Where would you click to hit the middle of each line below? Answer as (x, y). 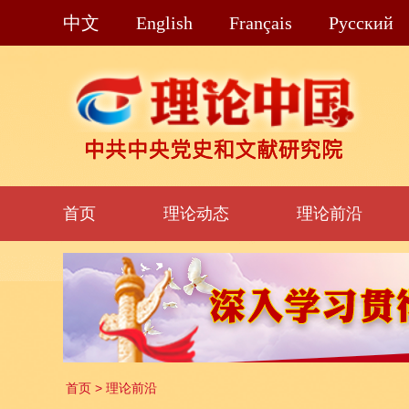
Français (260, 23)
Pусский (361, 23)
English (164, 23)
